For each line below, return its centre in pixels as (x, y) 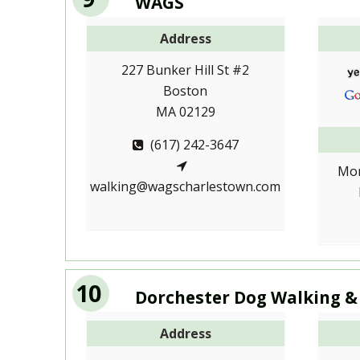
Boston (186, 90)
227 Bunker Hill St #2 (186, 70)
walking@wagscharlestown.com (186, 186)
